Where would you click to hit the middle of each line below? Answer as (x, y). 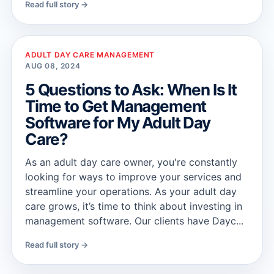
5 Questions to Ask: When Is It (131, 90)
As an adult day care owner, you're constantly (131, 162)
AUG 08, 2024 (53, 66)
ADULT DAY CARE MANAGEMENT (90, 55)
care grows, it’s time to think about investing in (134, 206)
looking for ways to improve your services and (133, 177)
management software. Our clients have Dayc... (134, 221)
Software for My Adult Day (118, 123)
